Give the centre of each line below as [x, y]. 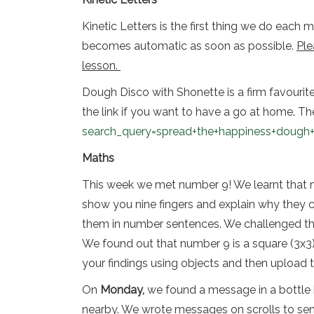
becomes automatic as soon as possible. [189, 46]
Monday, [122, 290]
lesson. [101, 66]
